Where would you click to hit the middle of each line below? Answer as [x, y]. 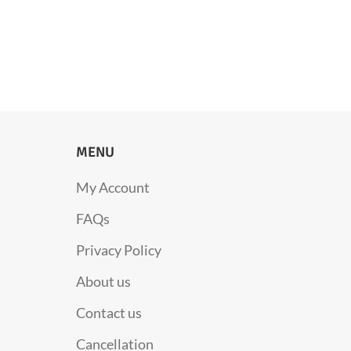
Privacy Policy [118, 250]
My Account [112, 187]
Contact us [109, 312]
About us [103, 281]
